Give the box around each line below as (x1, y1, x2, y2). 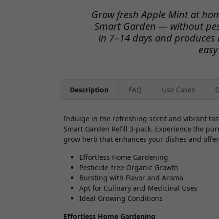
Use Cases (162, 85, 195, 94)
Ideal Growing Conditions (79, 194, 163, 203)
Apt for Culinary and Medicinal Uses (79, 183, 197, 193)
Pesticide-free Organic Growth (79, 163, 178, 173)
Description (70, 85, 109, 94)
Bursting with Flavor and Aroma (79, 173, 183, 183)
